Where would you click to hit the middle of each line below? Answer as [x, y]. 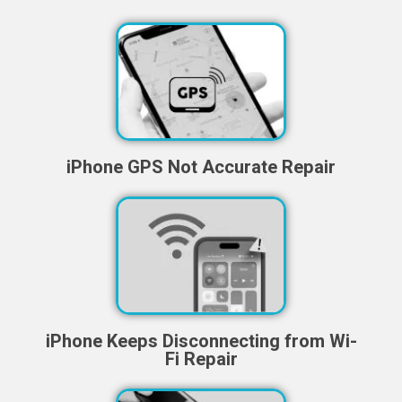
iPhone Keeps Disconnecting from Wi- [201, 341]
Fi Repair [201, 359]
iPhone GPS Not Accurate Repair [201, 168]
